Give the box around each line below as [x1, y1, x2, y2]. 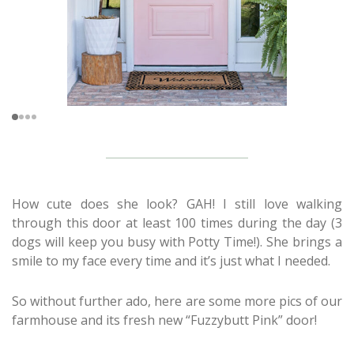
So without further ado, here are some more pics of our [12, 292, 342, 310]
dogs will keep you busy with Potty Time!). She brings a [12, 233, 342, 251]
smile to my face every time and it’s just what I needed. [12, 252, 330, 270]
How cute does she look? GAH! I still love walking [12, 195, 342, 213]
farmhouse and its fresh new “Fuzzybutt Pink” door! [12, 311, 317, 329]
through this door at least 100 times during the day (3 [12, 214, 342, 232]
